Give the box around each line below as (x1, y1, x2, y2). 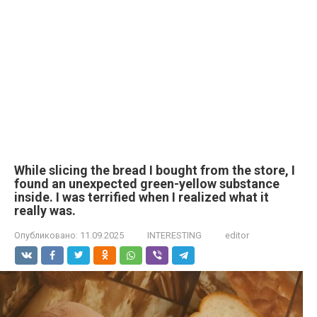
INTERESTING (147, 230, 202, 241)
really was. (14, 203, 76, 218)
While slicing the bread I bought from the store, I (14, 163, 295, 178)
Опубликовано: (14, 230, 78, 241)
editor (225, 230, 249, 241)
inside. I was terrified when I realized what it (14, 190, 269, 204)
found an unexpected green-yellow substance (14, 176, 279, 191)
